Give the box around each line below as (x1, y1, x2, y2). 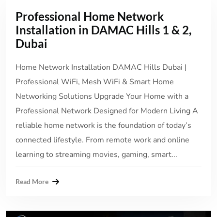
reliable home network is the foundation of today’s (15, 120, 191, 131)
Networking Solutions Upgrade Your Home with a (15, 91, 188, 102)
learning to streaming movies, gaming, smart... (15, 149, 177, 160)
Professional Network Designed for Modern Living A (15, 106, 198, 117)
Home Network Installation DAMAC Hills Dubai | (15, 62, 186, 73)
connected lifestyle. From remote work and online (15, 135, 189, 146)
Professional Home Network (15, 9, 164, 24)
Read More (15, 177, 48, 186)
